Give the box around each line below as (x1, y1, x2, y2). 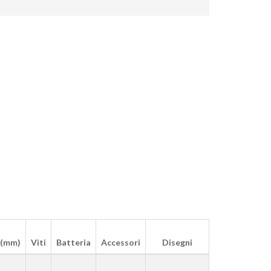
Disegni (162, 237, 192, 247)
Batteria (56, 237, 91, 247)
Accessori (101, 237, 140, 247)
